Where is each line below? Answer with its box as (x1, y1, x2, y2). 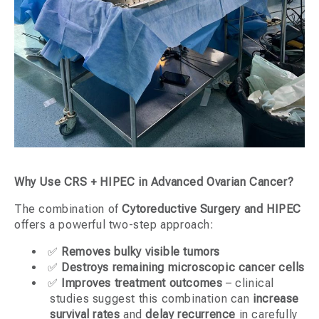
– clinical (222, 276, 275, 291)
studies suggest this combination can (50, 292, 253, 306)
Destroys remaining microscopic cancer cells (61, 261, 305, 275)
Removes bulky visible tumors (61, 245, 221, 259)
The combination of (14, 202, 122, 216)
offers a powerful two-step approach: (14, 218, 214, 232)
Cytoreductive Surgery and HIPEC (122, 202, 302, 216)
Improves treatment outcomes (61, 276, 223, 291)
